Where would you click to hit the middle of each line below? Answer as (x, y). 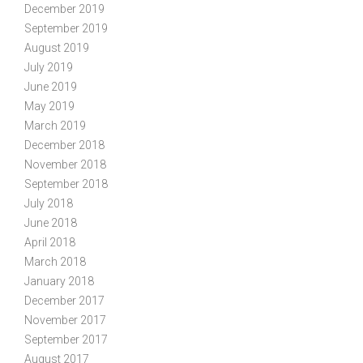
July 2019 (49, 67)
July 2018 (49, 203)
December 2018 (64, 145)
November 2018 (65, 164)
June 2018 (51, 222)
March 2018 (55, 261)
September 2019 (66, 28)
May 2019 (49, 106)
